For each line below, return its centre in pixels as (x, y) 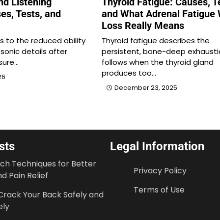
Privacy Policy (160, 170)
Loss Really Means (143, 25)
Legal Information (157, 146)
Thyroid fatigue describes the (155, 40)
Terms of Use (159, 190)
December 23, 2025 (146, 87)
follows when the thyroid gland (157, 62)
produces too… (129, 73)
